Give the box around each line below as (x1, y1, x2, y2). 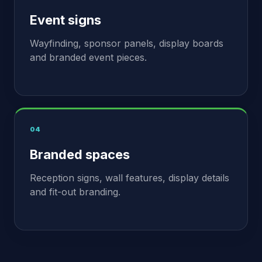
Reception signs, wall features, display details (30, 172, 229, 184)
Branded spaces (30, 147, 130, 162)
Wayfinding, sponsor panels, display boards (30, 37, 223, 49)
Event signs (30, 12, 101, 27)
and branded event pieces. (30, 51, 147, 63)
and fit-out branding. (30, 186, 120, 198)
